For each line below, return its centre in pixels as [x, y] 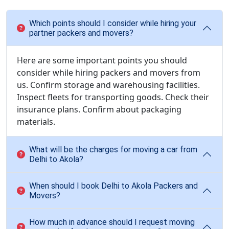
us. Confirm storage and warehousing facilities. [108, 85]
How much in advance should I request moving [112, 222]
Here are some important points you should [102, 60]
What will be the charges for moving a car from [113, 150]
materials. [36, 122]
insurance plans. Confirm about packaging [99, 109]
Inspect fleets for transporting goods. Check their [113, 97]
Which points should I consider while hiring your [113, 23]
